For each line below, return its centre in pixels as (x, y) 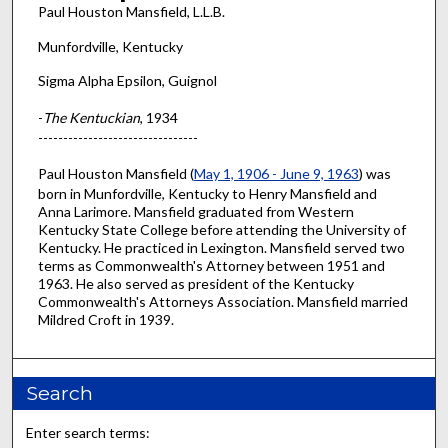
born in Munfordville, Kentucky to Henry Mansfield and (207, 194)
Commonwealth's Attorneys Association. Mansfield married (222, 302)
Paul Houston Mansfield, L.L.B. (131, 11)
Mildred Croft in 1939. (105, 320)
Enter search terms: (88, 433)
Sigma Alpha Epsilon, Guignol (127, 81)
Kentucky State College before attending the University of (221, 230)
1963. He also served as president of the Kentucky (195, 284)
